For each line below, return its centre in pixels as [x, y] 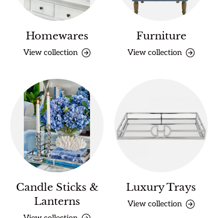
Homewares [57, 36]
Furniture [161, 36]
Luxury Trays [161, 187]
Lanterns [57, 201]
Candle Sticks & [57, 187]
